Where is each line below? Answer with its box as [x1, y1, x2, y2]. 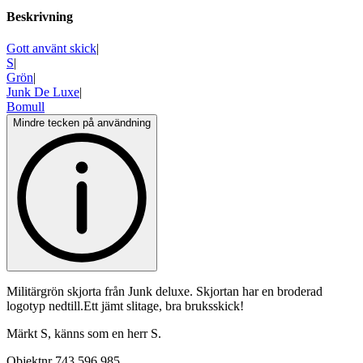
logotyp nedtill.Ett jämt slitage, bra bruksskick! [6, 299, 244, 314]
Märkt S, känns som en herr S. [6, 327, 161, 341]
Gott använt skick [6, 41, 96, 56]
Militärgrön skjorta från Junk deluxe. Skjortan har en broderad [6, 284, 322, 299]
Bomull [6, 100, 45, 114]
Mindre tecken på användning [13, 117, 151, 130]
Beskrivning [6, 10, 73, 24]
